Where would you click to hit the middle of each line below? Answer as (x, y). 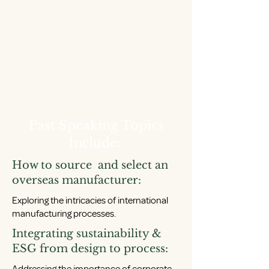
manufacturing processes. (64, 214)
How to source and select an (90, 165)
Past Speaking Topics (96, 126)
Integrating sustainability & (87, 234)
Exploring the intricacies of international (90, 201)
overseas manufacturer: (77, 180)
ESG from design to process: (92, 249)
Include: (96, 143)
